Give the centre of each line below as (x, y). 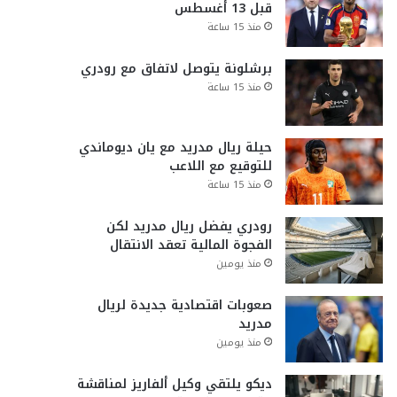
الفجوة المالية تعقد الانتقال (191, 245)
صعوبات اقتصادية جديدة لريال (184, 305)
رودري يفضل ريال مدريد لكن (189, 226)
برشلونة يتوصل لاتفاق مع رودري (176, 69)
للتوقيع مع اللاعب (220, 166)
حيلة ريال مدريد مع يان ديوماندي (175, 148)
